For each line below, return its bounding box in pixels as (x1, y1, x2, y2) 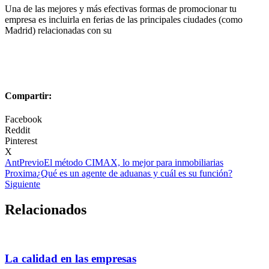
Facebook (5, 114, 42, 125)
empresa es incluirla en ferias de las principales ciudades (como (5, 14, 243, 25)
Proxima (5, 168, 37, 179)
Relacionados (5, 202, 86, 218)
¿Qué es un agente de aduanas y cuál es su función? (37, 168, 232, 179)
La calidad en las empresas (5, 252, 136, 265)
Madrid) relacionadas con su (5, 25, 112, 35)
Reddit (5, 125, 30, 136)
